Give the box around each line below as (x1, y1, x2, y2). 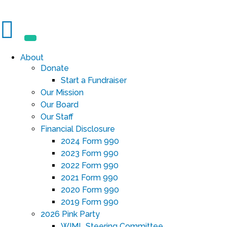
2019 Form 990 (61, 197, 119, 207)
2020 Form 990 (61, 185, 119, 195)
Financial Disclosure (41, 124, 115, 134)
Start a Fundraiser (61, 75, 127, 85)
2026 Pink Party (41, 209, 100, 219)
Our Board (41, 100, 79, 109)
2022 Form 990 (61, 161, 119, 170)
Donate (41, 63, 69, 73)
